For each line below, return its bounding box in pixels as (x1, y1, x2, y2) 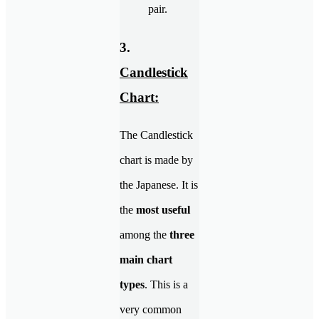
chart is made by (120, 154, 193, 167)
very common (120, 303, 182, 316)
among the (120, 229, 169, 241)
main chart (120, 253, 172, 266)
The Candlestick (120, 129, 193, 142)
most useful (136, 204, 190, 216)
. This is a (145, 278, 188, 291)
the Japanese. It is (120, 179, 198, 192)
